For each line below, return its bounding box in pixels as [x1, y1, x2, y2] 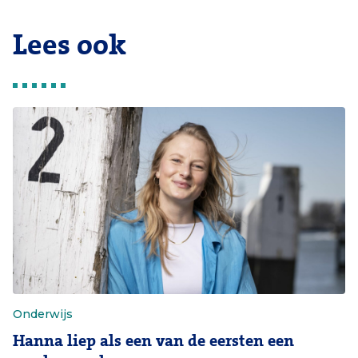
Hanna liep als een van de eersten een [13, 332, 294, 350]
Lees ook [13, 29, 126, 62]
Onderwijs [13, 307, 73, 321]
